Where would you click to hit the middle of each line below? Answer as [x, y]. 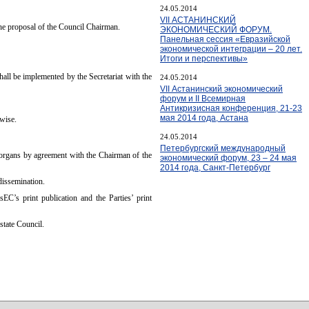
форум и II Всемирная [203, 98]
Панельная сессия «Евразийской [225, 39]
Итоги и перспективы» [204, 58]
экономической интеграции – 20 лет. [231, 49]
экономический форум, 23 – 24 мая [228, 158]
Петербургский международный [223, 148]
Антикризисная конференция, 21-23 [231, 108]
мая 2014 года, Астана [204, 118]
